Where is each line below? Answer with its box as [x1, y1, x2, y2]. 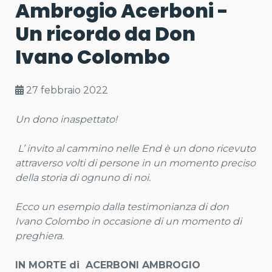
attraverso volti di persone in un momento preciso [15, 157, 256, 169]
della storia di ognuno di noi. [15, 172, 151, 183]
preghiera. [15, 230, 64, 242]
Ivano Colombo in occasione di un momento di [15, 216, 242, 227]
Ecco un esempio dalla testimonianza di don [15, 201, 229, 212]
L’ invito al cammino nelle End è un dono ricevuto [18, 143, 256, 154]
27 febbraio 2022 [24, 84, 108, 96]
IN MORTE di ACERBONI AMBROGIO [15, 259, 200, 271]
